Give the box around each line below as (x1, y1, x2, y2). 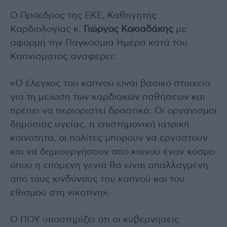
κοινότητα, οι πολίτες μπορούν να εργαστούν (10, 133, 208, 143)
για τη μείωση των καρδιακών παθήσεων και (10, 92, 205, 102)
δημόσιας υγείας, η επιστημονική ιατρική (10, 120, 190, 129)
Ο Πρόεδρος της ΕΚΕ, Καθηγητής (10, 11, 157, 20)
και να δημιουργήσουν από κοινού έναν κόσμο (10, 147, 215, 157)
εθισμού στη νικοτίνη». (10, 188, 110, 198)
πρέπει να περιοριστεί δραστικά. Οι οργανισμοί (10, 106, 217, 116)
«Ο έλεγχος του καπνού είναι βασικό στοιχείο (10, 79, 210, 88)
